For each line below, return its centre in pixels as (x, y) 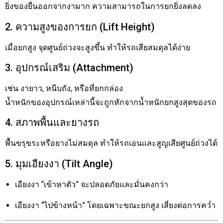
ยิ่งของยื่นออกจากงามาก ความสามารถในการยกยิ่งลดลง (103, 6)
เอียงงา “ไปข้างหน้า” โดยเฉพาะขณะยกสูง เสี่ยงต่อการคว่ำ (115, 206)
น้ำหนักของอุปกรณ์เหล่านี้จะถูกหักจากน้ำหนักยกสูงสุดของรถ (111, 102)
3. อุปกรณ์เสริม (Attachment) (69, 67)
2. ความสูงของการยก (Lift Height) (80, 27)
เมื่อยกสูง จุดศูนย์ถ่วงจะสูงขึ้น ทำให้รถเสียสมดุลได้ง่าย (98, 47)
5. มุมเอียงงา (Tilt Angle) (59, 164)
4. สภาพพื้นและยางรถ (52, 123)
